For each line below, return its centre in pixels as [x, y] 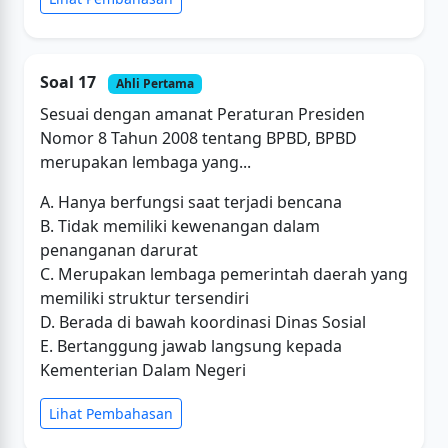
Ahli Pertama [154, 83]
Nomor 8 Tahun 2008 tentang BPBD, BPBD [198, 138]
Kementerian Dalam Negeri [143, 370]
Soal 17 [70, 82]
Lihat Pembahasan [111, 414]
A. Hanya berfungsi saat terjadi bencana [191, 202]
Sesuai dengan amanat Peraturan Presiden [202, 114]
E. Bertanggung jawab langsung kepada [191, 346]
